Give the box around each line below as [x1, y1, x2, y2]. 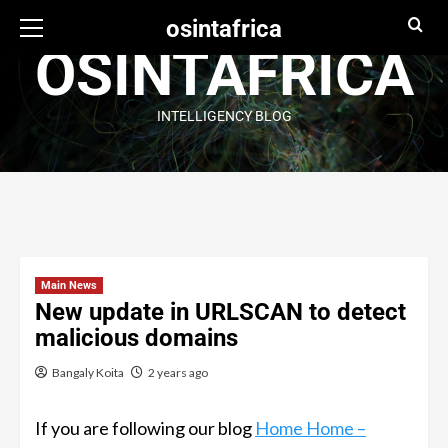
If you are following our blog [35, 417, 252, 439]
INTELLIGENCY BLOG [156, 108, 292, 124]
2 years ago [148, 365, 208, 380]
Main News [41, 279, 97, 292]
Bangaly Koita [52, 365, 124, 380]
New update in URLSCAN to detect [35, 298, 406, 326]
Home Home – [255, 417, 366, 439]
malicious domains [35, 324, 238, 352]
